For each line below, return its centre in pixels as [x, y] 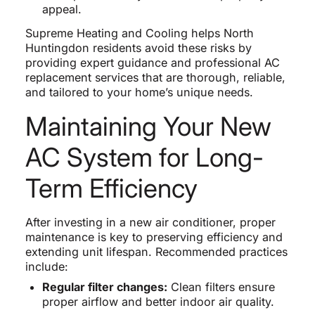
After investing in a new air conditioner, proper [150, 223]
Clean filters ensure [221, 287]
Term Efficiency [111, 188]
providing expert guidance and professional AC [152, 63]
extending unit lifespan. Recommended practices [156, 252]
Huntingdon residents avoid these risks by [138, 48]
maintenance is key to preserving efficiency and [154, 237]
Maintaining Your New [148, 127]
